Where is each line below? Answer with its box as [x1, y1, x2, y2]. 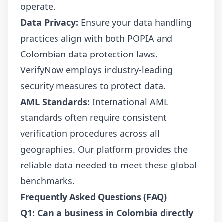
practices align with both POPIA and [20, 32, 172, 44]
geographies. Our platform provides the [20, 143, 188, 155]
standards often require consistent [20, 111, 166, 123]
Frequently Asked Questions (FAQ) [20, 190, 166, 203]
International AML [90, 95, 168, 108]
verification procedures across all [20, 127, 160, 139]
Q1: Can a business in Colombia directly [20, 206, 193, 219]
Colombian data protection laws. [20, 48, 158, 60]
